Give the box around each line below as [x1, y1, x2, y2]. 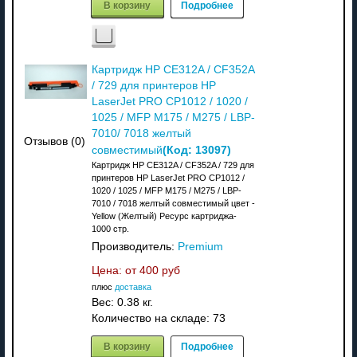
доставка [114, 281, 151, 292]
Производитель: [91, 240, 178, 253]
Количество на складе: [91, 312, 213, 324]
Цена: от [91, 264, 139, 277]
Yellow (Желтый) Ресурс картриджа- [91, 210, 237, 221]
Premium [177, 240, 223, 253]
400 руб [139, 264, 180, 277]
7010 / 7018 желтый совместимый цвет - [91, 198, 255, 208]
